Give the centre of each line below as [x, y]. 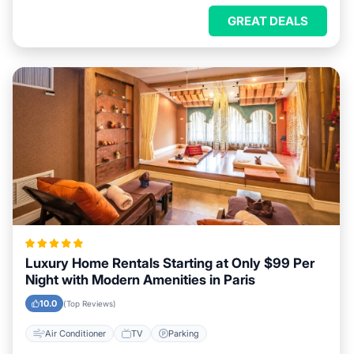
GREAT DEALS [268, 21]
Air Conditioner [75, 333]
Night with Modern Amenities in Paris [140, 280]
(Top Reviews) [90, 303]
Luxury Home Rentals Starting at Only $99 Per [170, 263]
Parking [184, 333]
